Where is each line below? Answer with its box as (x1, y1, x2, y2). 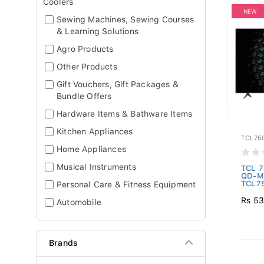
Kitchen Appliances (57, 127, 133, 136)
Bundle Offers (57, 91, 112, 101)
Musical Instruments (57, 162, 136, 171)
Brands (49, 238, 78, 247)
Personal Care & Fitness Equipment (57, 180, 196, 189)
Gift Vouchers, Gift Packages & (57, 80, 179, 89)
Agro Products (57, 44, 114, 54)
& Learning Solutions (57, 27, 138, 36)
